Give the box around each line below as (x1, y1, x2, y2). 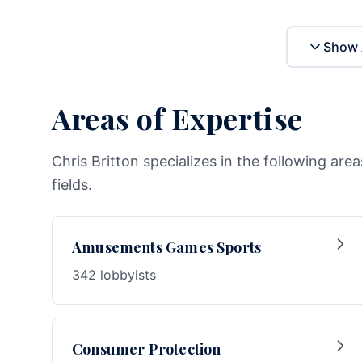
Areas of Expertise (52, 99, 303, 137)
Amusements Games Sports (72, 238, 262, 257)
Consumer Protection (72, 339, 221, 359)
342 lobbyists (72, 267, 156, 283)
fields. (52, 176, 92, 193)
